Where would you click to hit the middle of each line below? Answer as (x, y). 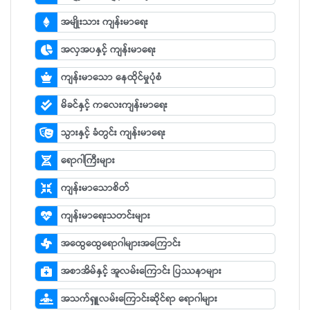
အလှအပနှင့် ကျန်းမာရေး (108, 50)
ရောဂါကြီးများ (88, 161)
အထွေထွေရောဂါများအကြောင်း (121, 244)
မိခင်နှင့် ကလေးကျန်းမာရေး (114, 106)
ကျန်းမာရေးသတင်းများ (106, 216)
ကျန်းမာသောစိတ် (95, 189)
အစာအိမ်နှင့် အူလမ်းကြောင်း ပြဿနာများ (141, 272)
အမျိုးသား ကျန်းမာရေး (104, 22)
